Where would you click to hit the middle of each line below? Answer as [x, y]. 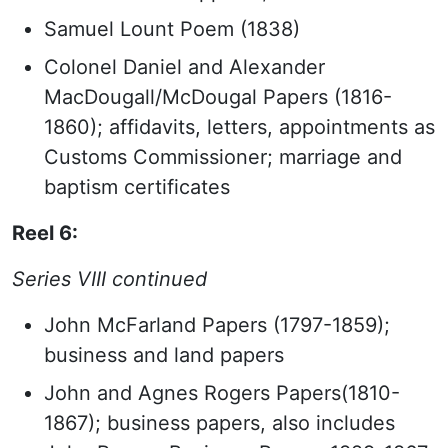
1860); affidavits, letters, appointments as [239, 127]
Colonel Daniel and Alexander [184, 67]
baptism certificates [137, 187]
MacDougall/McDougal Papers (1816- [218, 97]
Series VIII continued [109, 279]
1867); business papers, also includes [219, 423]
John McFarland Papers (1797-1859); [217, 325]
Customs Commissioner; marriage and [223, 157]
